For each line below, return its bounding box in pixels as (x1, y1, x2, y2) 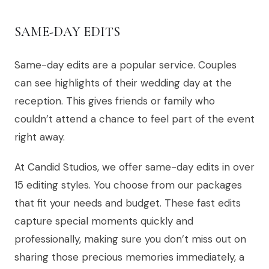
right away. (14, 130, 65, 144)
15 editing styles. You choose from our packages (14, 178, 242, 192)
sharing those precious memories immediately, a (14, 250, 244, 264)
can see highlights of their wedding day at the (14, 76, 232, 90)
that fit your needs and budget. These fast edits (14, 196, 241, 210)
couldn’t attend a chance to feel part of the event (14, 112, 255, 126)
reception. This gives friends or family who (14, 94, 215, 108)
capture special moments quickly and (14, 214, 193, 228)
